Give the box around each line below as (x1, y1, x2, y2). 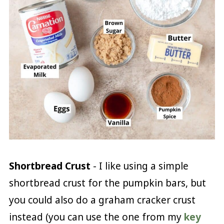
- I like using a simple (90, 159, 188, 172)
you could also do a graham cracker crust (8, 193, 195, 206)
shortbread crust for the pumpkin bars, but (8, 176, 206, 189)
